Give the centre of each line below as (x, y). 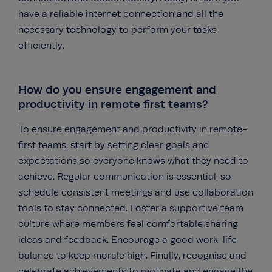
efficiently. (41, 46)
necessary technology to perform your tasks (117, 30)
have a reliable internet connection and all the (121, 14)
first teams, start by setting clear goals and (114, 145)
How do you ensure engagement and (117, 90)
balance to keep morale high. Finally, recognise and (132, 256)
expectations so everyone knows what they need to (133, 161)
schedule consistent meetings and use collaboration (136, 192)
